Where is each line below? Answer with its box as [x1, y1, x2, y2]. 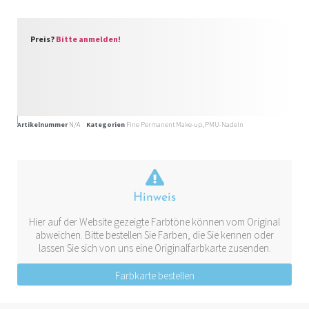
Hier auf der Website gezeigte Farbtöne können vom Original [29, 215, 280, 228]
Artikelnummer [17, 119, 69, 129]
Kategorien [86, 119, 125, 129]
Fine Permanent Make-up [126, 119, 202, 129]
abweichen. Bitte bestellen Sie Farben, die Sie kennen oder [35, 228, 274, 241]
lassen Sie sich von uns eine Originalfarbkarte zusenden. [38, 241, 271, 255]
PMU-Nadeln [205, 119, 243, 129]
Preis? [30, 33, 56, 44]
